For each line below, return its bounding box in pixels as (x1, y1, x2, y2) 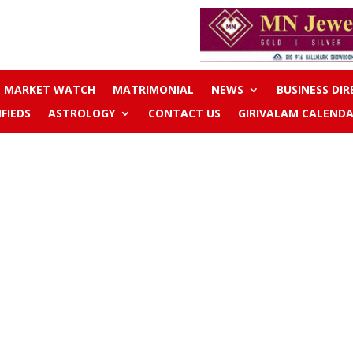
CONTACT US (147, 106, 221, 121)
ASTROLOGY (47, 106, 115, 121)
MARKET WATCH (3, 82, 95, 98)
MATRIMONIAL (112, 82, 194, 98)
